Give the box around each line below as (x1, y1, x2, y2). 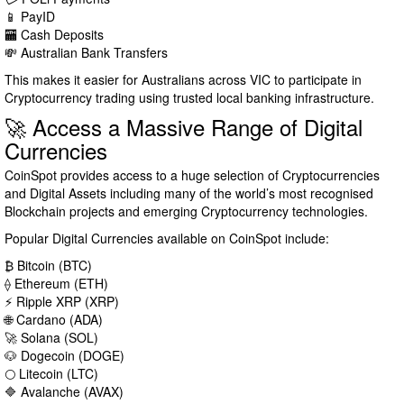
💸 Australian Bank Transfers (5, 43, 168, 62)
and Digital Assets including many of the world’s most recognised (5, 184, 373, 203)
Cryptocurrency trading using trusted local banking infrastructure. (5, 88, 374, 107)
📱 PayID (5, 7, 55, 26)
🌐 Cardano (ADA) (5, 310, 103, 329)
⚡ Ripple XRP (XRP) (5, 292, 119, 311)
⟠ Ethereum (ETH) (5, 274, 108, 293)
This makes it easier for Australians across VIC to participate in (5, 70, 362, 89)
